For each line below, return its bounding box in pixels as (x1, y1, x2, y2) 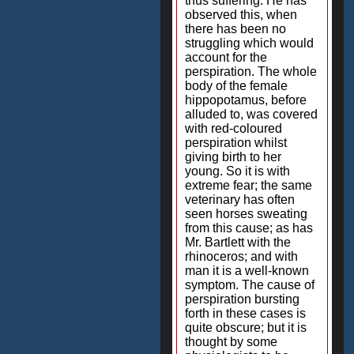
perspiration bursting (185, 292, 299, 306)
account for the (185, 51, 267, 64)
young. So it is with (185, 164, 290, 178)
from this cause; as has (185, 221, 313, 235)
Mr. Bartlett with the (185, 235, 291, 249)
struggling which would (185, 36, 314, 50)
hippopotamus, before (185, 93, 307, 107)
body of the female (185, 79, 288, 92)
